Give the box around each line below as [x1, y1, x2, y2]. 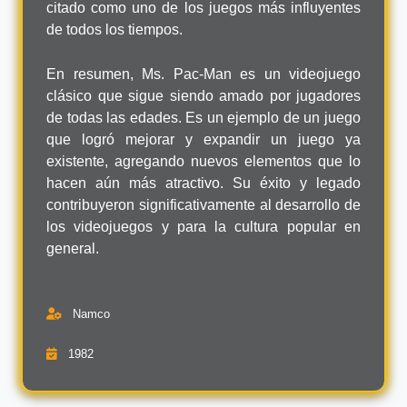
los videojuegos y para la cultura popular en [46, 218, 361, 234]
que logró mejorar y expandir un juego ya [46, 131, 361, 147]
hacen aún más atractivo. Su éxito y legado [46, 174, 361, 191]
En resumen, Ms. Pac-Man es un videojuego [46, 65, 361, 82]
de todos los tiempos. [46, 21, 183, 37]
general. [46, 240, 99, 256]
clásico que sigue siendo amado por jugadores [46, 87, 361, 104]
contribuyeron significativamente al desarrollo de [46, 196, 361, 213]
